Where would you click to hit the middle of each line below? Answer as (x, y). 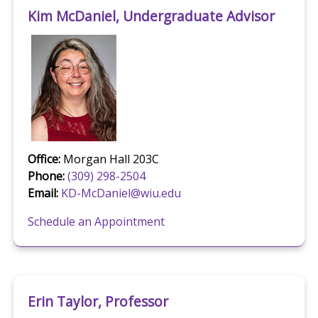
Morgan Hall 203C (109, 159)
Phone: (46, 176)
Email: (43, 193)
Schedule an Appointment (96, 222)
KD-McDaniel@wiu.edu (121, 193)
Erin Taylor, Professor (98, 301)
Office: (44, 159)
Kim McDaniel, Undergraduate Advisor (151, 16)
